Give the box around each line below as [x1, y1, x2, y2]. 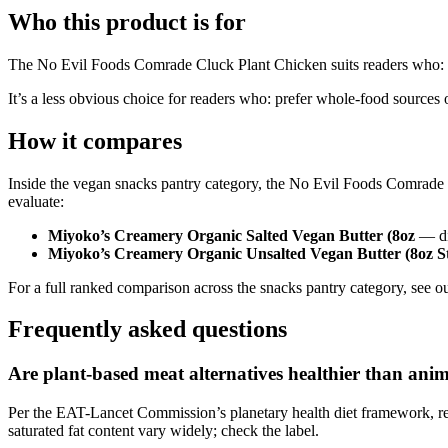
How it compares [8, 127, 182, 154]
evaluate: [8, 192, 64, 210]
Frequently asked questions [8, 316, 287, 343]
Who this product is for [8, 8, 246, 35]
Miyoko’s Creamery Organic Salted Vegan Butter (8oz [48, 226, 415, 244]
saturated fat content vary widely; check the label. [8, 422, 319, 440]
